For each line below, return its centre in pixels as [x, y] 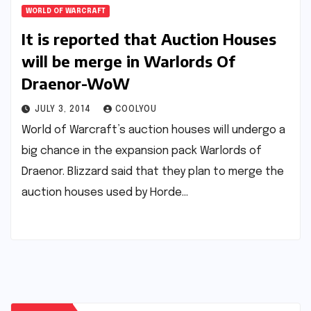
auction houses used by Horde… [105, 193]
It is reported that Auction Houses [149, 39]
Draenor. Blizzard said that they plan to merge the [153, 172]
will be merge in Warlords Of [128, 61]
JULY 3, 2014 [64, 110]
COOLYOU [136, 110]
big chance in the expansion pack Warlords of [142, 151]
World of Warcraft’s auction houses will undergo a [153, 130]
